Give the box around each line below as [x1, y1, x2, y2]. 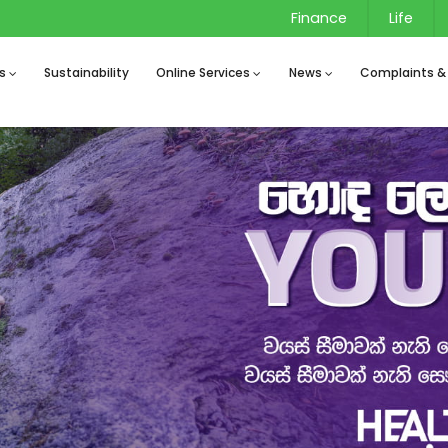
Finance [291, 8, 347, 28]
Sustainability [44, 64, 130, 81]
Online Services [156, 64, 251, 81]
